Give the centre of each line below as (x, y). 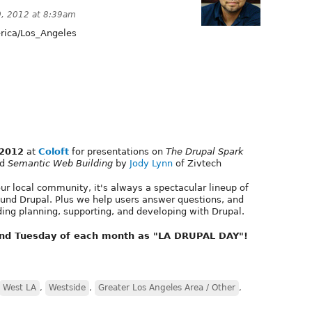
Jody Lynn (151, 163)
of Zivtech (197, 163)
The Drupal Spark (205, 151)
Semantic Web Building (60, 163)
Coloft (54, 151)
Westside (67, 287)
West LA (19, 287)
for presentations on (117, 151)
